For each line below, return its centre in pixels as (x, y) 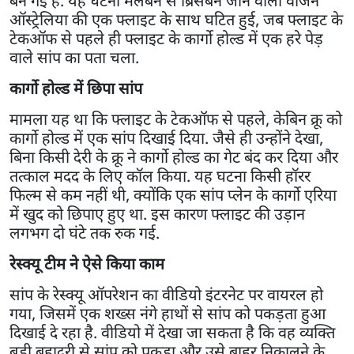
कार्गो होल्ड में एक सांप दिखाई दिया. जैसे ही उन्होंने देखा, (166, 137)
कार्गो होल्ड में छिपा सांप (76, 88)
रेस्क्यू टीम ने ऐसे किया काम (87, 263)
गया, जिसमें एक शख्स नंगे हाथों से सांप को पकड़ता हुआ (168, 313)
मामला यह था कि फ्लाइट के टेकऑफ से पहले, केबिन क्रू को (176, 119)
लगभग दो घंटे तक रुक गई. (85, 232)
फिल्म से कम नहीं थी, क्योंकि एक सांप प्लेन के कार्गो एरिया (173, 194)
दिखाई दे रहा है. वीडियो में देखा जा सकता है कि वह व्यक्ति (172, 332)
